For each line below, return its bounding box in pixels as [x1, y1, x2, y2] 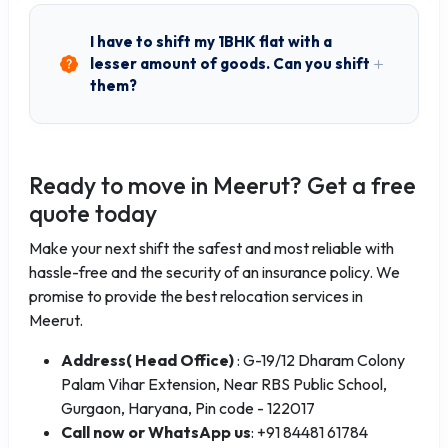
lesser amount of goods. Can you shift [90, 54, 370, 73]
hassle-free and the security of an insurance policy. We [29, 262, 400, 282]
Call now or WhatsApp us [61, 422, 251, 442]
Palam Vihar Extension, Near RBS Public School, [61, 374, 387, 394]
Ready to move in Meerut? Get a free [29, 171, 416, 200]
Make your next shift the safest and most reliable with [29, 238, 394, 258]
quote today [29, 199, 157, 228]
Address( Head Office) [61, 350, 234, 370]
